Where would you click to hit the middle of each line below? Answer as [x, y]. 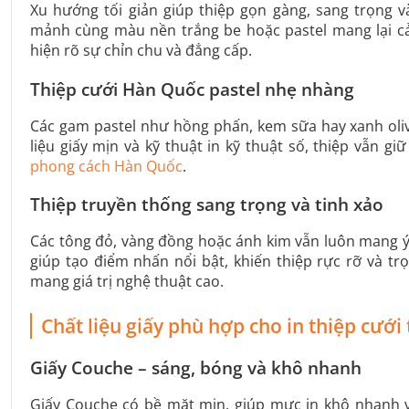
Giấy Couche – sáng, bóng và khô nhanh [196, 368]
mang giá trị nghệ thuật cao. [127, 282]
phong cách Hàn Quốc [106, 166]
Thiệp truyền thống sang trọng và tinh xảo [207, 205]
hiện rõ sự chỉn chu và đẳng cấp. [141, 51]
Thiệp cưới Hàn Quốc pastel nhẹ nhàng [192, 89]
